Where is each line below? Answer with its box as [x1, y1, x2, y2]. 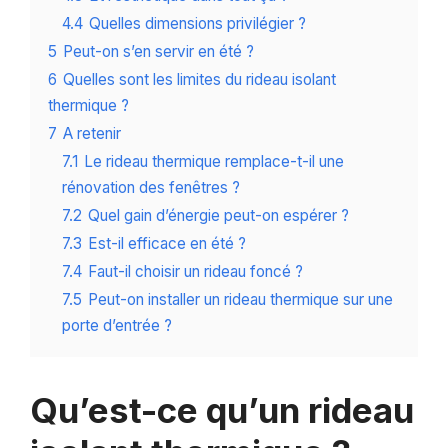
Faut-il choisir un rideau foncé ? [88, 262, 303, 282]
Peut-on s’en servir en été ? [63, 42, 254, 62]
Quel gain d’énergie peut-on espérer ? [88, 206, 349, 226]
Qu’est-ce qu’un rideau [30, 389, 414, 432]
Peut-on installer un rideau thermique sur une [88, 290, 393, 310]
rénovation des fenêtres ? [62, 178, 240, 198]
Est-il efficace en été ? [88, 234, 246, 254]
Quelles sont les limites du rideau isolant [63, 70, 336, 90]
